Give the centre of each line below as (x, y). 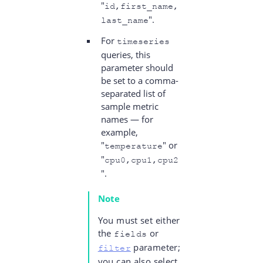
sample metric (129, 107)
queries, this (125, 55)
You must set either (139, 220)
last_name (124, 21)
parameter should (137, 68)
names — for (127, 119)
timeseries (143, 42)
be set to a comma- (139, 81)
